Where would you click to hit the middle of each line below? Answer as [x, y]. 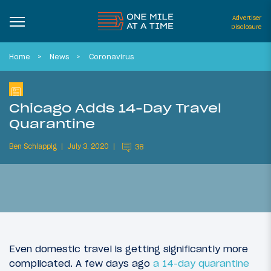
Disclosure [246, 27]
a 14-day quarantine [201, 263]
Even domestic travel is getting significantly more [129, 249]
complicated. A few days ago [81, 263]
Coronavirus [111, 57]
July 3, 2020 [88, 147]
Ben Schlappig [33, 147]
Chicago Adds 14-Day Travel [115, 108]
